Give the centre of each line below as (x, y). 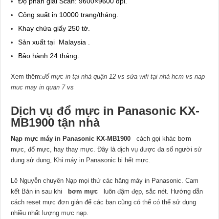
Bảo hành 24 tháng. (49, 56)
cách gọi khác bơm (163, 139)
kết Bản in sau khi (40, 192)
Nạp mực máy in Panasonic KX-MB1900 (73, 139)
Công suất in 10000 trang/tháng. (68, 15)
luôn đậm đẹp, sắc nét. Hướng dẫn (153, 192)
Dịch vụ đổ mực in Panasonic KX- (105, 111)
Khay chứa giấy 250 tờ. (54, 29)
